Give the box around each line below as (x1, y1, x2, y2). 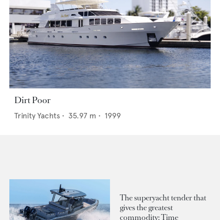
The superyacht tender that (120, 192, 206, 203)
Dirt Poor (14, 94, 51, 107)
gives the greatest (120, 202, 173, 213)
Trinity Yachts (14, 111, 60, 121)
